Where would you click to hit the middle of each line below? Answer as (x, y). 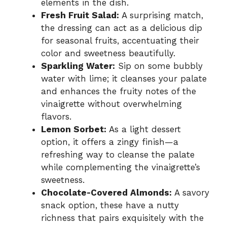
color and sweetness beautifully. (108, 53)
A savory (191, 192)
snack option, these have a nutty (110, 205)
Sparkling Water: (78, 66)
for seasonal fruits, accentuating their (120, 40)
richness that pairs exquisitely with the (122, 218)
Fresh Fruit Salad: (80, 15)
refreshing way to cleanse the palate (118, 154)
